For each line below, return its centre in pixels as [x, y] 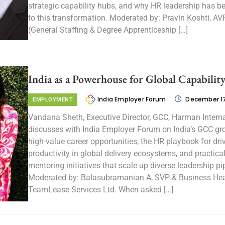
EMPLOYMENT [53, 99]
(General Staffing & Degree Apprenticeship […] [108, 30]
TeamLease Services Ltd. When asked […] [101, 189]
